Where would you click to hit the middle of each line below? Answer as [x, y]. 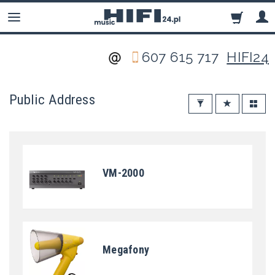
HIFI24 [248, 57]
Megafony [126, 250]
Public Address [52, 100]
